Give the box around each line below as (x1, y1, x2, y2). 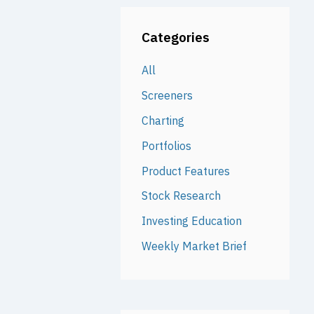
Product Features (141, 163, 230, 178)
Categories (141, 27, 210, 46)
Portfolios (141, 138, 191, 153)
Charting (141, 113, 184, 128)
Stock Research (141, 189, 221, 203)
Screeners (141, 88, 193, 102)
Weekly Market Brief (141, 239, 247, 254)
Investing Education (141, 214, 242, 228)
